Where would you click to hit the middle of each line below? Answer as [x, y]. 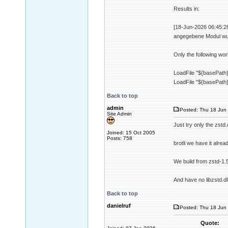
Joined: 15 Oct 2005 [131, 133]
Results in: [187, 9]
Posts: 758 [120, 138]
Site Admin [119, 114]
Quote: [210, 223]
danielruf [119, 206]
